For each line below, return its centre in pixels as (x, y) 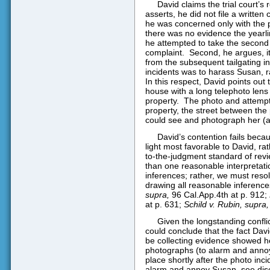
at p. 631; (164, 205)
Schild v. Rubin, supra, (226, 205)
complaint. (165, 52)
